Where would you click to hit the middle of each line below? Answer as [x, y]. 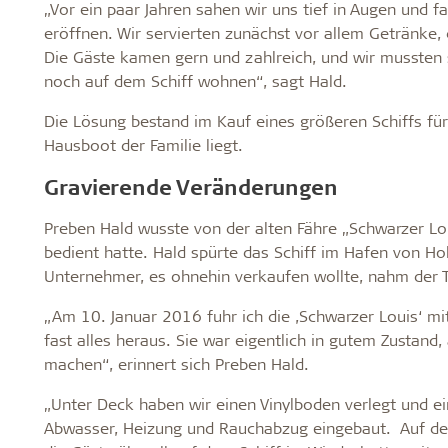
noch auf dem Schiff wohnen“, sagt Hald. [195, 80]
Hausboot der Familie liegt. [143, 144]
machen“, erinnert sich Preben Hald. [176, 363]
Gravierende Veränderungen [190, 186]
